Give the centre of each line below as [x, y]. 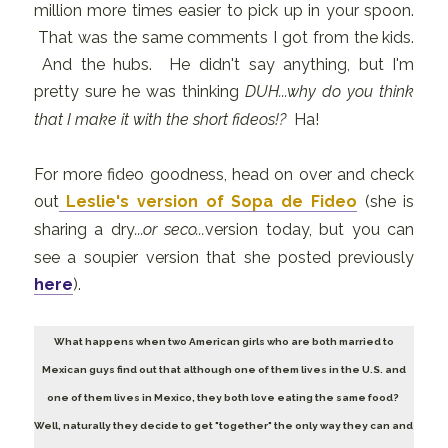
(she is [385, 201]
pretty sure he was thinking [139, 91]
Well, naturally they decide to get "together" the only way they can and [224, 425]
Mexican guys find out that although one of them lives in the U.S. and [223, 369]
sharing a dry [84, 229]
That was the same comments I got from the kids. [224, 37]
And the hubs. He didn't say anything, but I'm [224, 64]
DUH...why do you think [330, 91]
